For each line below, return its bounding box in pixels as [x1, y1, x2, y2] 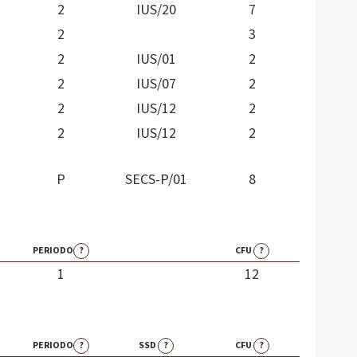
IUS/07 [136, 74, 176, 95]
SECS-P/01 [125, 170, 187, 190]
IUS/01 [136, 49, 176, 70]
